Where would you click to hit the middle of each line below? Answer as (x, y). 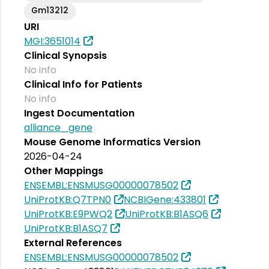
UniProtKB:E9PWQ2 (68, 214)
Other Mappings (64, 171)
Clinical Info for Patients (83, 84)
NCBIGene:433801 (165, 200)
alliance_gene (58, 128)
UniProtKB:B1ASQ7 (66, 228)
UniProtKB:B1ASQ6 (167, 214)
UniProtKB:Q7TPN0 (68, 200)
